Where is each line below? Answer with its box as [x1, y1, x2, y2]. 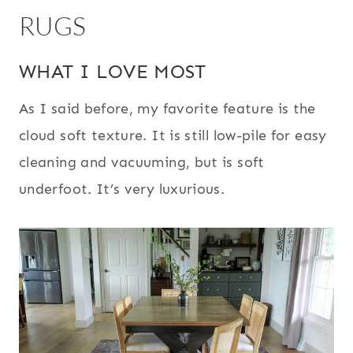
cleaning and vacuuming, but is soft [19, 154, 265, 172]
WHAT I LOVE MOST [19, 60, 206, 84]
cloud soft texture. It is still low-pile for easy [19, 127, 327, 145]
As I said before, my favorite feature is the [19, 100, 316, 118]
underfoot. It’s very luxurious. [19, 180, 225, 199]
